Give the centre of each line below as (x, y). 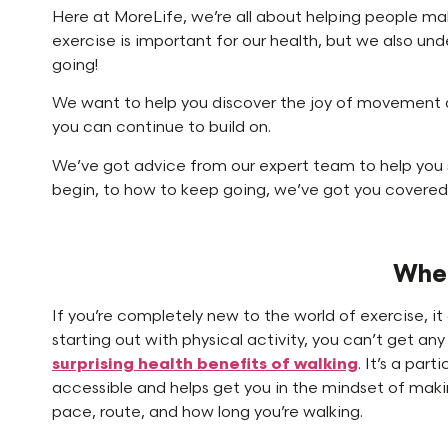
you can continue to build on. (161, 128)
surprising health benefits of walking (205, 364)
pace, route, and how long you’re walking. (207, 412)
